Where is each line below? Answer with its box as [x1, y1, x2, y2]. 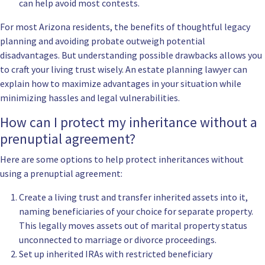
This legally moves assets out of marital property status [19, 219, 247, 232]
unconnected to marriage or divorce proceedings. [19, 234, 216, 246]
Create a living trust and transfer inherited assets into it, [19, 191, 248, 203]
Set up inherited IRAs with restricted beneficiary [19, 248, 212, 260]
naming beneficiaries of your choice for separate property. [19, 205, 253, 218]
